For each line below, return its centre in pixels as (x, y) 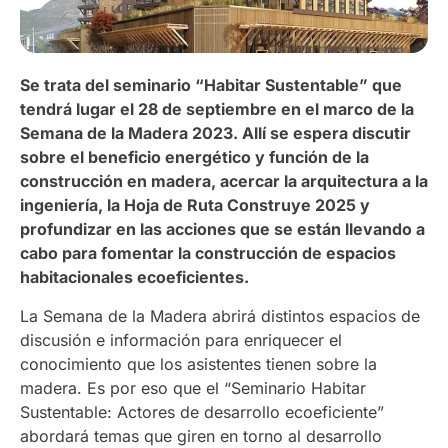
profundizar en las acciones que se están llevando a (222, 229)
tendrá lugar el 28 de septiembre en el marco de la (217, 109)
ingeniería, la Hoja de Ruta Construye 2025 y (195, 205)
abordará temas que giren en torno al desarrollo (201, 435)
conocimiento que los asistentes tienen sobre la (198, 363)
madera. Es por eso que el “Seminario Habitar (193, 387)
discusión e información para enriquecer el (181, 339)
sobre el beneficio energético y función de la (194, 157)
